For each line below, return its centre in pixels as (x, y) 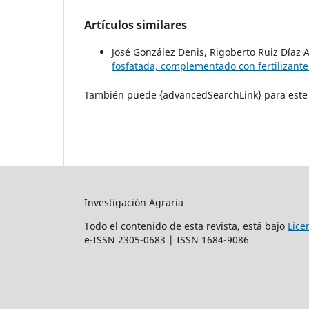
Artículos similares (136, 24)
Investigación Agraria (134, 202)
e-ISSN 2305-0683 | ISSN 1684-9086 (168, 239)
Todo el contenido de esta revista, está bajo (186, 226)
